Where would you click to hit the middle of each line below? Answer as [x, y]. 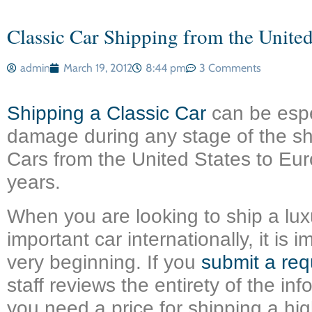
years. [34, 182]
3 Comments [230, 68]
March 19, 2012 [98, 68]
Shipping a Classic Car [107, 113]
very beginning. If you [104, 262]
